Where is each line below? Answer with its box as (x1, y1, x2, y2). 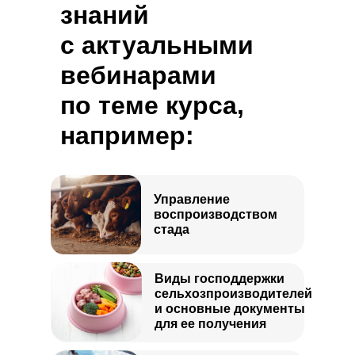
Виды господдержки (155, 272, 284, 285)
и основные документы (155, 302, 305, 315)
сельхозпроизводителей (155, 287, 312, 300)
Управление (154, 193, 230, 206)
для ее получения (155, 317, 266, 330)
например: (60, 121, 194, 150)
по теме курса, (60, 91, 244, 120)
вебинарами (60, 61, 216, 90)
